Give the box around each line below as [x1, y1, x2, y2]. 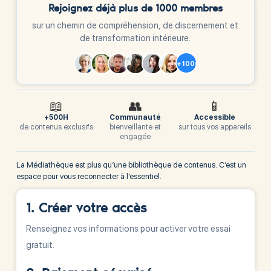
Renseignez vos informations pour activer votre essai [25, 223, 230, 233]
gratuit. [25, 240, 54, 250]
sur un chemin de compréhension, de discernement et [32, 21, 239, 31]
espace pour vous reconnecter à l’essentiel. [16, 171, 162, 181]
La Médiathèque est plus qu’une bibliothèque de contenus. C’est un [16, 160, 246, 169]
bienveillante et [109, 122, 162, 131]
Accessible [194, 113, 236, 122]
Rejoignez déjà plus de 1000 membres [48, 4, 223, 15]
